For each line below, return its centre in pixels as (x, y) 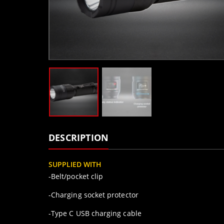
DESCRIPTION (79, 138)
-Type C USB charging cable (95, 213)
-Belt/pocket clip (76, 176)
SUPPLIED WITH (75, 164)
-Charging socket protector (93, 195)
